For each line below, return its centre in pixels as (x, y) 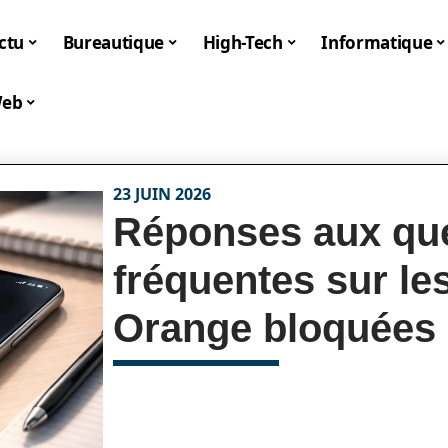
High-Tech (242, 42)
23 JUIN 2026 (162, 194)
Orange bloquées (275, 328)
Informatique (377, 42)
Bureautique (113, 42)
